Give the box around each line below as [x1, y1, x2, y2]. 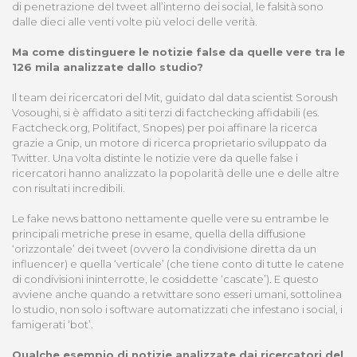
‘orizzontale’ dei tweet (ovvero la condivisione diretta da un [12, 242, 316, 256]
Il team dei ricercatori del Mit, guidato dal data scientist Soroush [12, 91, 338, 104]
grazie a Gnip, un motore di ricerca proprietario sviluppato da [12, 136, 327, 150]
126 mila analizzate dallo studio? [12, 61, 203, 74]
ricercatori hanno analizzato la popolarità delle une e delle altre [12, 167, 339, 180]
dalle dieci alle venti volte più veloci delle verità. [12, 15, 257, 29]
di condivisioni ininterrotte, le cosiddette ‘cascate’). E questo [12, 273, 319, 286]
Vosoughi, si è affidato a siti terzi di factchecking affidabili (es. [12, 106, 320, 120]
